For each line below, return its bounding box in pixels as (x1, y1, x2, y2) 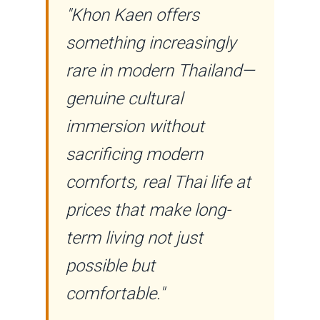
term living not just (66, 228, 203, 249)
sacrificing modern (66, 144, 203, 165)
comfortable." (66, 284, 164, 304)
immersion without (66, 116, 204, 137)
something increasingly (66, 33, 236, 54)
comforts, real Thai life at (66, 172, 251, 193)
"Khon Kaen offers (66, 5, 199, 26)
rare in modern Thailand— (66, 61, 255, 81)
